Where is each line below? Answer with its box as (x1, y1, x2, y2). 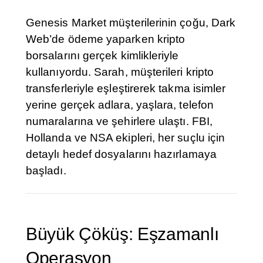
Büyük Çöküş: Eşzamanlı (26, 224, 219, 244)
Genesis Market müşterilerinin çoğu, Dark (26, 16, 236, 29)
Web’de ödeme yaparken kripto (26, 33, 186, 46)
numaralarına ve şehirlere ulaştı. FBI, (26, 115, 213, 128)
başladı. (26, 164, 66, 177)
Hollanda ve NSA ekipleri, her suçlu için (26, 131, 225, 144)
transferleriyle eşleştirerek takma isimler (26, 82, 226, 95)
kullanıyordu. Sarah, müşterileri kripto (26, 66, 214, 79)
